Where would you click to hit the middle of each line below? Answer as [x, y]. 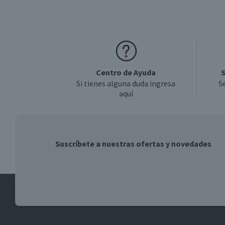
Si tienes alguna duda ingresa [126, 83]
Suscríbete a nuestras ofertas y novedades [133, 144]
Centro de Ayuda [126, 72]
